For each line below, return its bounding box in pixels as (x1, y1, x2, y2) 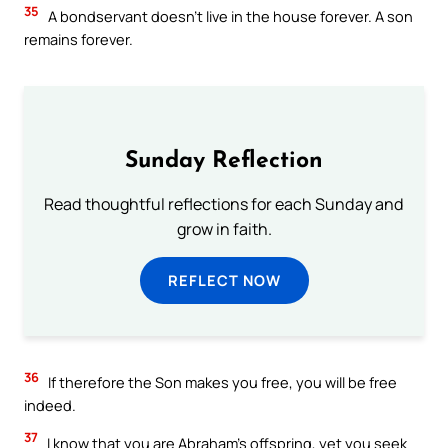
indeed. (24, 395, 76, 416)
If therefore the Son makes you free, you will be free (45, 372, 397, 393)
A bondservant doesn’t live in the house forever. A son (45, 6, 413, 27)
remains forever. (24, 29, 133, 50)
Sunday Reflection (125, 150, 323, 174)
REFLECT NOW (167, 270, 281, 291)
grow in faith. (176, 218, 272, 241)
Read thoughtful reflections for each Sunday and (44, 193, 404, 216)
